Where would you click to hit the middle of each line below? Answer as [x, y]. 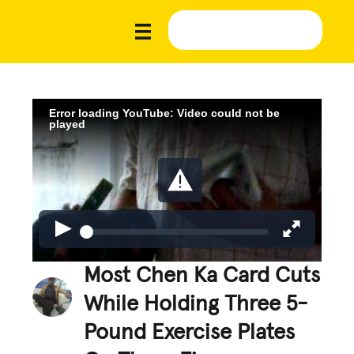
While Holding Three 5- [196, 304]
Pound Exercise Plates [190, 332]
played [68, 124]
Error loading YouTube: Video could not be [165, 113]
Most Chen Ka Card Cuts [202, 275]
